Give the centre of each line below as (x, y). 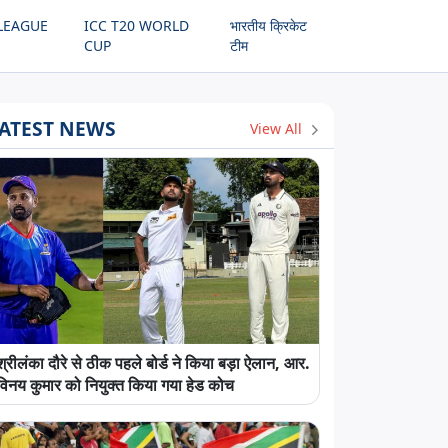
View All (277, 128)
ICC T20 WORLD (136, 25)
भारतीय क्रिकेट (268, 25)
